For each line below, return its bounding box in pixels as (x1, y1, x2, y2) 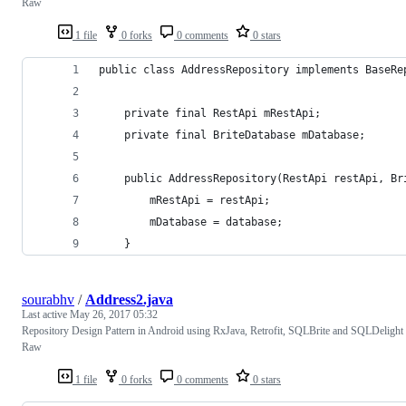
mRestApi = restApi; (99, 193, 270, 207)
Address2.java (85, 291, 173, 307)
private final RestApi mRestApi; (99, 106, 321, 120)
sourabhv (22, 291, 74, 307)
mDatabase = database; (99, 215, 283, 228)
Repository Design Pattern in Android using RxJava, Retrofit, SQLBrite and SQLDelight (22, 324, 403, 337)
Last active (22, 307, 70, 321)
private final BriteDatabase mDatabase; (99, 128, 365, 141)
